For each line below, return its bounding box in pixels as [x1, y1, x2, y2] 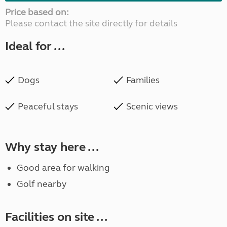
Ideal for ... [5, 39, 65, 54]
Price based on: [5, 7, 69, 18]
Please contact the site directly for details [5, 18, 177, 29]
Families [126, 74, 160, 86]
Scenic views [126, 101, 178, 112]
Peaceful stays [18, 101, 78, 112]
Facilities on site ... [5, 210, 107, 225]
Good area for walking [16, 162, 110, 174]
